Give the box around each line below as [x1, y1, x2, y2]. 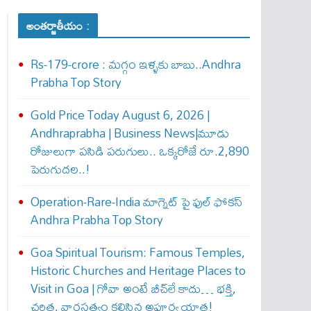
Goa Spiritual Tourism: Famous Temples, [30, 240, 245, 264]
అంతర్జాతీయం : [26, 15, 90, 37]
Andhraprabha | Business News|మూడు [30, 121, 230, 145]
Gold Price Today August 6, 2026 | [30, 103, 210, 127]
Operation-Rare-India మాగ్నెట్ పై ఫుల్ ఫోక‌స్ [30, 190, 243, 214]
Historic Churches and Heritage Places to [30, 258, 246, 283]
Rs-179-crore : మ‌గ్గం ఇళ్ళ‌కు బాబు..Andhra [30, 52, 241, 76]
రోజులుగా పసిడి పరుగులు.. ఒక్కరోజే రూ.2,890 [30, 139, 249, 163]
